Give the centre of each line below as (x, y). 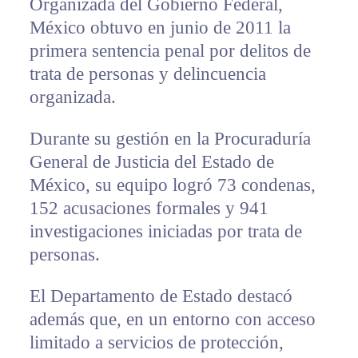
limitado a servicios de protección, (156, 343)
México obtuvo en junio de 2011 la (160, 28)
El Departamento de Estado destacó (161, 296)
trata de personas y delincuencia (147, 74)
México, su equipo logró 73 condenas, (172, 185)
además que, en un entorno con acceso (172, 320)
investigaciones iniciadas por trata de (165, 232)
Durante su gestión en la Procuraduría (170, 139)
